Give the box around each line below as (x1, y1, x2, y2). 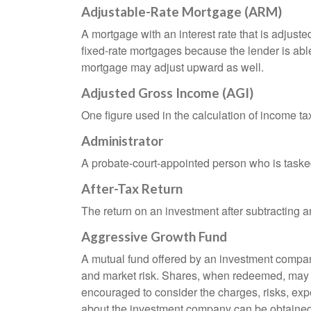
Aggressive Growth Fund (81, 229, 227, 245)
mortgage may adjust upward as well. (81, 59, 264, 76)
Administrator (81, 133, 163, 149)
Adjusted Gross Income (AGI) (81, 85, 253, 101)
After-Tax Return (81, 181, 183, 197)
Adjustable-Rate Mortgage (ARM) (81, 4, 282, 20)
